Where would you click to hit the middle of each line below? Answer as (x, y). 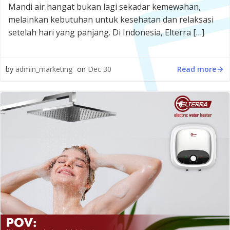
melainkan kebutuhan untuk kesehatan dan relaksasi (111, 20)
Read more (197, 69)
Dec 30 (100, 69)
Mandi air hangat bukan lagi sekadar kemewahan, (104, 7)
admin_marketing (44, 69)
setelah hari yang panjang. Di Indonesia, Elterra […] (106, 32)
